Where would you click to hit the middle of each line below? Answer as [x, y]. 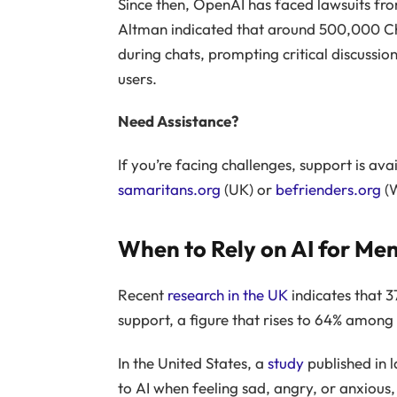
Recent [142, 295]
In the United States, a [192, 362]
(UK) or [248, 189]
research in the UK [227, 295]
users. [137, 79]
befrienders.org [328, 189]
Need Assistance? [178, 121]
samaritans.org [169, 189]
